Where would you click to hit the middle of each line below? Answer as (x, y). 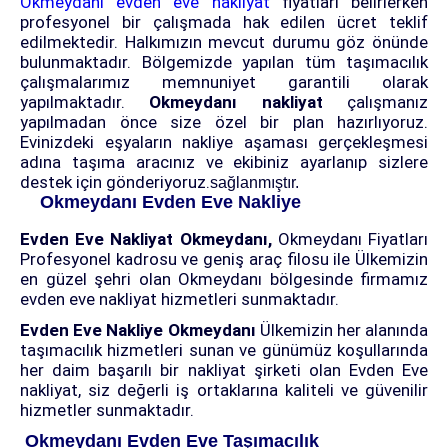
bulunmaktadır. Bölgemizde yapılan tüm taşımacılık (224, 62)
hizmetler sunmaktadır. (107, 410)
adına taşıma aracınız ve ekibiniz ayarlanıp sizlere (224, 162)
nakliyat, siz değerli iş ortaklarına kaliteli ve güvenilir (224, 390)
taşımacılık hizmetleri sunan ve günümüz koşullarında (224, 350)
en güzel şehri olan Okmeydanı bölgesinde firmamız (224, 279)
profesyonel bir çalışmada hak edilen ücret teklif (224, 22)
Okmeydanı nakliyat (224, 102)
